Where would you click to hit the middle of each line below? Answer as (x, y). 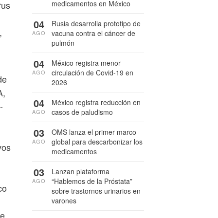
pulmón (63, 43)
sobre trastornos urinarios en (96, 191)
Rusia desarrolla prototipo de (96, 23)
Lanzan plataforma (81, 171)
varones (64, 200)
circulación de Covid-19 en (92, 73)
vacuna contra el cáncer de (93, 33)
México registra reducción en (96, 102)
